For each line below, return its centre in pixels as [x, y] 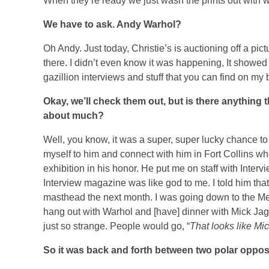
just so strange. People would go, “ [116, 226]
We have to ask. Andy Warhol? [112, 24]
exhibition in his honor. [91, 168]
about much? [74, 115]
